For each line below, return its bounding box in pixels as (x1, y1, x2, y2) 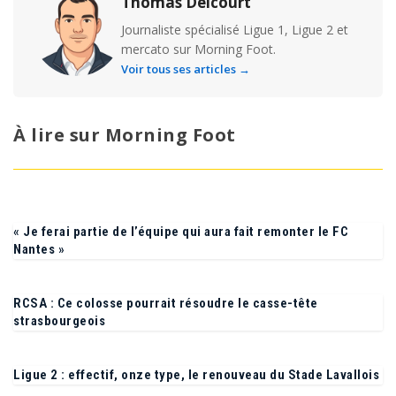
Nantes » (13, 251, 65, 268)
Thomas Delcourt (121, 2, 251, 23)
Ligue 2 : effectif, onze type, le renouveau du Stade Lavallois (13, 377, 379, 393)
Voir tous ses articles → (121, 71, 250, 88)
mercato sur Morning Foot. (121, 50, 276, 68)
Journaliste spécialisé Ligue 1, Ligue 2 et (121, 31, 348, 49)
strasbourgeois (13, 323, 105, 339)
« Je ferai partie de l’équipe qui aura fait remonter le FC (13, 233, 348, 250)
